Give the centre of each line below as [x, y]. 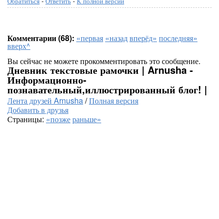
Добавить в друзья [38, 110]
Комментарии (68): [41, 38]
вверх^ [19, 46]
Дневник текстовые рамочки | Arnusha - [100, 70]
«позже [58, 119]
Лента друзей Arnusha [45, 100]
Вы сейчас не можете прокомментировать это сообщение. [104, 61]
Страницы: [27, 119]
